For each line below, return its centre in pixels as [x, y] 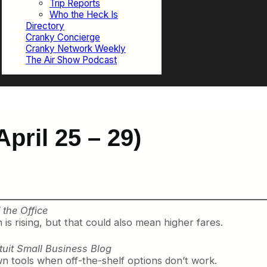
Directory [45, 26]
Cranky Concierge [63, 38]
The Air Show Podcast [71, 60]
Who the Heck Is [84, 15]
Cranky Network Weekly [76, 49]
